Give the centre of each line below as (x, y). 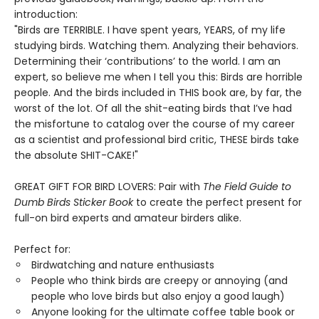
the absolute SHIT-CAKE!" (76, 155)
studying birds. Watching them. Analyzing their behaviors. (156, 46)
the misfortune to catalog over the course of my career (155, 124)
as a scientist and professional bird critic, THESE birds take (157, 140)
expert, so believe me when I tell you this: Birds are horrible (158, 77)
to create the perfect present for (218, 202)
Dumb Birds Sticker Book (74, 202)
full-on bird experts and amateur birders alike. (128, 218)
